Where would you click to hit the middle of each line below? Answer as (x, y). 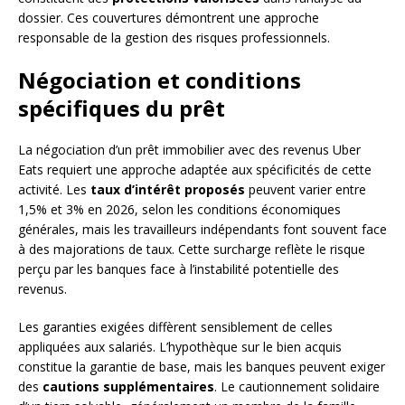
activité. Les (54, 189)
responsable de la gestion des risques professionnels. (174, 37)
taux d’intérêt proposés (168, 189)
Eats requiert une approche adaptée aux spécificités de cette (195, 169)
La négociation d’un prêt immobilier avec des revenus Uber (189, 149)
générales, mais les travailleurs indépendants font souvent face (202, 229)
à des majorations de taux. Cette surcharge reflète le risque (192, 249)
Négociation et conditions (160, 80)
